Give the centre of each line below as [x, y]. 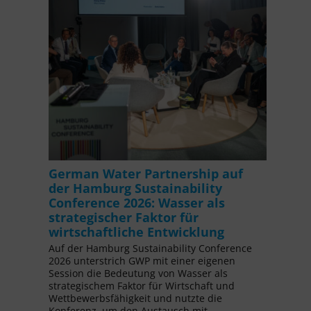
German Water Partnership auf [145, 173]
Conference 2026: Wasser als [136, 202]
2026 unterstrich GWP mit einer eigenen [142, 261]
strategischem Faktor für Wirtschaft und [141, 286]
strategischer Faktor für [123, 217]
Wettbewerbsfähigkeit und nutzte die [135, 299]
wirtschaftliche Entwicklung [136, 232]
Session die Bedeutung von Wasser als [138, 274]
